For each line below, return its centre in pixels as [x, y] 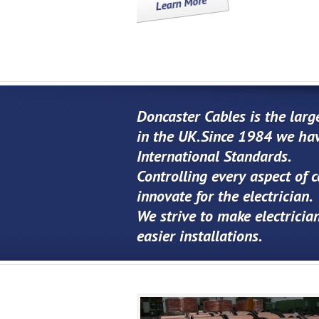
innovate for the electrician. [225, 196]
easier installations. [200, 236]
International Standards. [214, 156]
